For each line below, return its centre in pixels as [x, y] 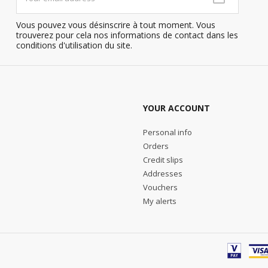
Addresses [163, 174]
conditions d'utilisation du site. [74, 45]
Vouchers [160, 188]
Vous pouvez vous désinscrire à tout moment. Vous [115, 25]
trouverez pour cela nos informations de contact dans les [127, 35]
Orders [156, 146]
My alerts [160, 201]
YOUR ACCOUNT [176, 108]
